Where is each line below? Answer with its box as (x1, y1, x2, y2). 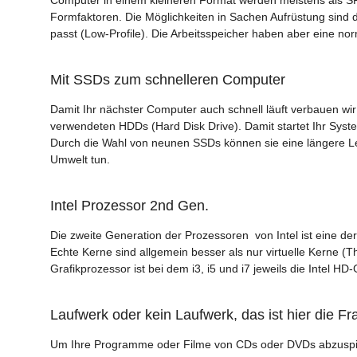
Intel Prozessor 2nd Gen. (50, 197, 209, 214)
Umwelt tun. (50, 152, 116, 166)
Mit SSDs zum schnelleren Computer (50, 71, 285, 88)
